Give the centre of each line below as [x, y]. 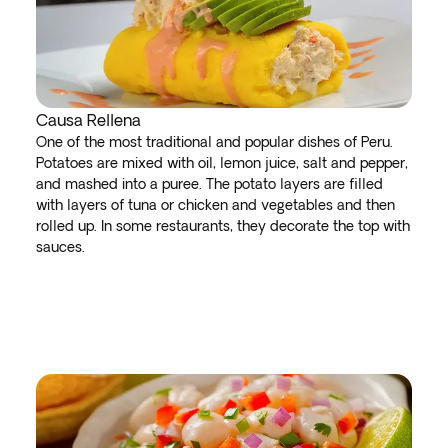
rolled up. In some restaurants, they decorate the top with [223, 226]
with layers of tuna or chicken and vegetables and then [215, 205]
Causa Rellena [88, 120]
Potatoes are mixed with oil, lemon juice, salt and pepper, [222, 163]
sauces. [60, 247]
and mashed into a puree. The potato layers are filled [209, 184]
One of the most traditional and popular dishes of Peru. [214, 142]
